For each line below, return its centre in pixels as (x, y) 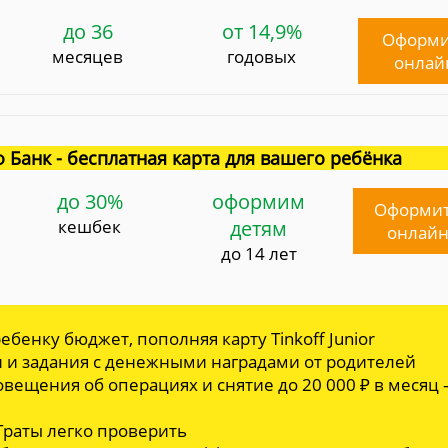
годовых (262, 56)
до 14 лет (258, 253)
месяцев (88, 56)
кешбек (90, 226)
